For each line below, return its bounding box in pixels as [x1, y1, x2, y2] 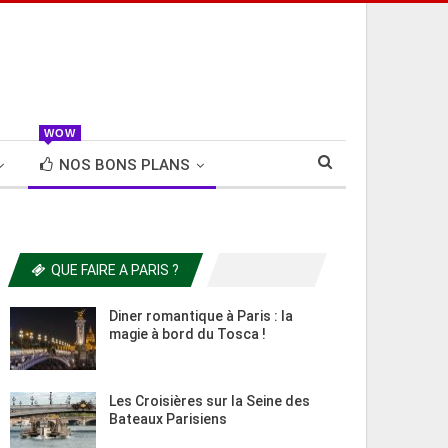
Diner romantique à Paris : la [108, 307, 293, 324]
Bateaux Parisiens [108, 411, 227, 428]
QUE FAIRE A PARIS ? [47, 262, 179, 278]
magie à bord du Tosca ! [108, 325, 266, 342]
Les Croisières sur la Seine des [108, 393, 310, 410]
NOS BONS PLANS [58, 156, 190, 174]
